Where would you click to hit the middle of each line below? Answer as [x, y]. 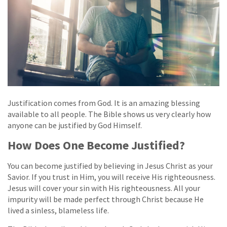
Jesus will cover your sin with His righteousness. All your [104, 188]
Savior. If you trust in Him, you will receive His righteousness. [111, 177]
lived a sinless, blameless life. [58, 211]
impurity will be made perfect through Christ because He [106, 199]
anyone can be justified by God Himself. [75, 125]
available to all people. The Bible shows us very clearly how [109, 114]
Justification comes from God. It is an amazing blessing [104, 103]
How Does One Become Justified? [96, 145]
